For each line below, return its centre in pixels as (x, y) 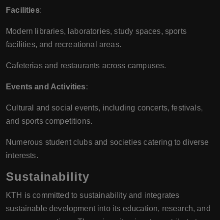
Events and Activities (46, 87)
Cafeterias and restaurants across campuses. (86, 66)
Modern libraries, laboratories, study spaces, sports (96, 31)
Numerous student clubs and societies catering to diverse (108, 142)
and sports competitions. (49, 121)
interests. (22, 156)
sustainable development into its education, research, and (108, 209)
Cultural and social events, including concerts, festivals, (104, 108)
